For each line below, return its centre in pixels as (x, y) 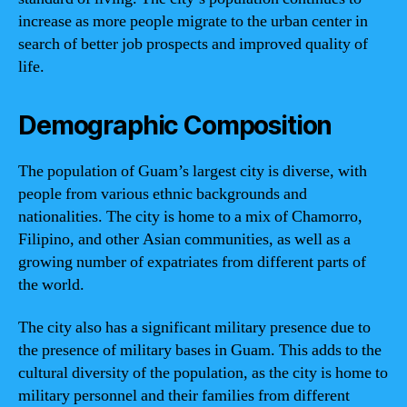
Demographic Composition (175, 125)
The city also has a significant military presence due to (194, 328)
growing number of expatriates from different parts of (192, 262)
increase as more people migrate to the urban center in (193, 21)
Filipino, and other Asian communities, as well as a (184, 239)
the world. (51, 284)
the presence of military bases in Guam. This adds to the (200, 350)
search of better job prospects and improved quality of (193, 44)
